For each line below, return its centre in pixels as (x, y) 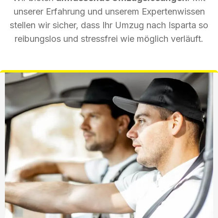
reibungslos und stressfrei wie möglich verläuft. (109, 38)
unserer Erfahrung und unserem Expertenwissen (109, 11)
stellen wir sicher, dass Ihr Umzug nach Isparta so (109, 25)
